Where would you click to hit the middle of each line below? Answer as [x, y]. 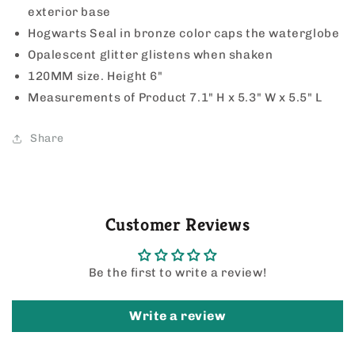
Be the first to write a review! [177, 273]
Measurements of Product [107, 98]
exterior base [69, 12]
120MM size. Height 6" [95, 76]
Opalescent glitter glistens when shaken [151, 55]
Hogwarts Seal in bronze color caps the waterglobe [184, 34]
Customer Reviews [177, 225]
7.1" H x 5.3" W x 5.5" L [256, 98]
